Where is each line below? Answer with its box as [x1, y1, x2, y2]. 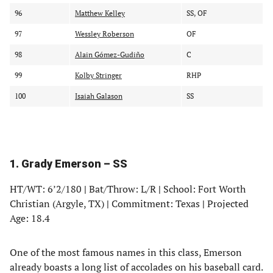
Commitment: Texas [109, 197, 202, 210]
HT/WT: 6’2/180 [10, 182, 84, 196]
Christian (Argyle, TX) [10, 197, 107, 210]
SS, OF [186, 9, 207, 18]
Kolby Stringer [75, 71, 122, 80]
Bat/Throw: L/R [87, 182, 158, 196]
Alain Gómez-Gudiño [75, 50, 144, 59]
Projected [205, 197, 249, 210]
